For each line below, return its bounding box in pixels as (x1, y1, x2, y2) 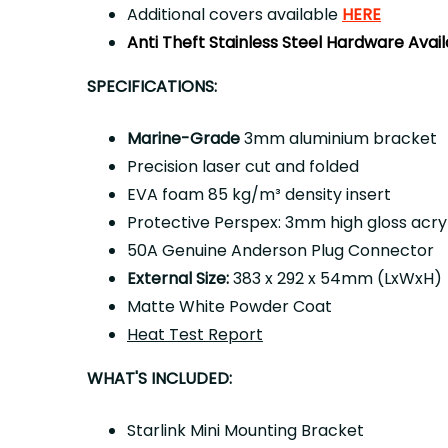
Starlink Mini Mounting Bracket (127, 419, 364, 442)
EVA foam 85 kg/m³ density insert (127, 183, 391, 206)
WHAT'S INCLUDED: (87, 367, 232, 390)
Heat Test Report (127, 323, 263, 346)
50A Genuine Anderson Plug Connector (127, 239, 434, 262)
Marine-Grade (127, 127, 244, 150)
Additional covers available (127, 3, 342, 26)
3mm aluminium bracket (244, 127, 437, 150)
